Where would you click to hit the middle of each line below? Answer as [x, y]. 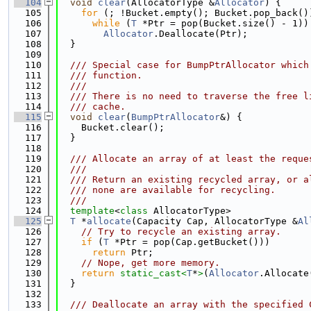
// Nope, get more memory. [151, 263]
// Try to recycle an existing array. [181, 232]
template [92, 211]
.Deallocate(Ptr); [201, 34]
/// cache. [92, 107]
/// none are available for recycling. [167, 190]
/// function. [101, 75]
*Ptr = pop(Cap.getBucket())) [190, 242]
